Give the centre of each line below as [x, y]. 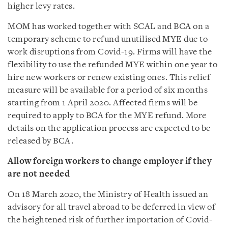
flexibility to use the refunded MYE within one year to [112, 65]
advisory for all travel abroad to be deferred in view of [111, 207]
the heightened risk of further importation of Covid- [110, 220]
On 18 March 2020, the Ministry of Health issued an [108, 194]
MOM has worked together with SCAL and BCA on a [108, 26]
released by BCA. [40, 141]
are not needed [39, 174]
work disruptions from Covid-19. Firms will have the [110, 52]
